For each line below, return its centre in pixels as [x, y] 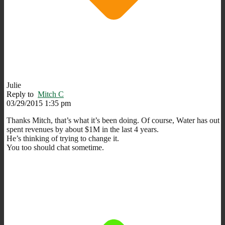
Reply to [22, 94]
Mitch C [51, 94]
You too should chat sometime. [55, 147]
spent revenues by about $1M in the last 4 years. [83, 129]
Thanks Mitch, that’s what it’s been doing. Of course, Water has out [113, 120]
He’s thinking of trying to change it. [63, 138]
